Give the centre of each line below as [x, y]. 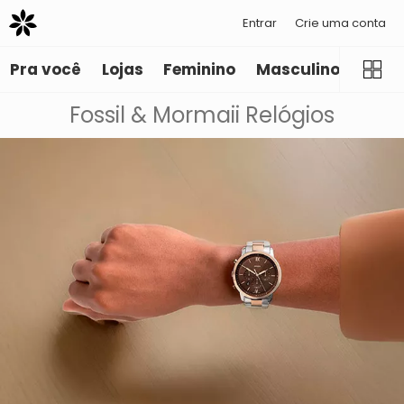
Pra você [46, 70]
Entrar [260, 23]
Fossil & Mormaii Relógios [202, 115]
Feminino [200, 70]
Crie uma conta [340, 23]
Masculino [298, 70]
